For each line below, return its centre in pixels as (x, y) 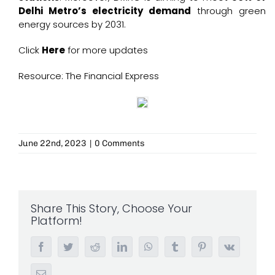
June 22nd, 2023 (52, 144)
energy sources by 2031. (72, 25)
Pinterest (223, 246)
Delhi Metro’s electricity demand (105, 11)
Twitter (86, 246)
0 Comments (120, 144)
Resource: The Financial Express (88, 76)
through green (229, 11)
